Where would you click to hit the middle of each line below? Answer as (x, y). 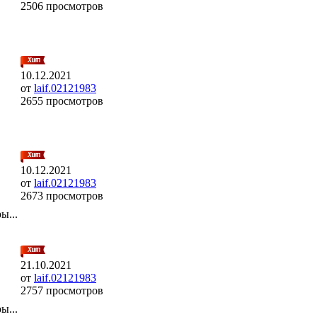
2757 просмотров (62, 290)
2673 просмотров (62, 195)
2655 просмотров (62, 100)
